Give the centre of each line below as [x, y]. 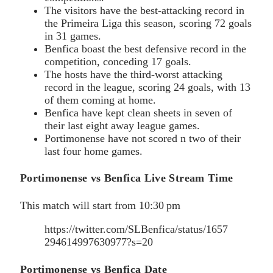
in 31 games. [73, 36]
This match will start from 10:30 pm [100, 206]
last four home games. [94, 151]
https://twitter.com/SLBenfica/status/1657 [136, 229]
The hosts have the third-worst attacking [133, 74]
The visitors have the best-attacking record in [144, 10]
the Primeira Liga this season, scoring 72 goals [148, 23]
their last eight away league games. [122, 125]
